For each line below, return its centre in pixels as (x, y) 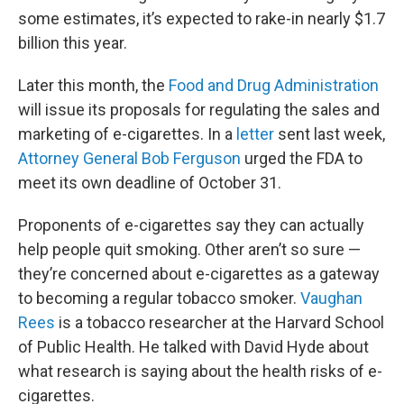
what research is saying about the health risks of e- (200, 371)
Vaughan (330, 298)
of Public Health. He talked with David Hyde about (193, 347)
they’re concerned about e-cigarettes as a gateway (199, 274)
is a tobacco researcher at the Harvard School (220, 322)
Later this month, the (93, 85)
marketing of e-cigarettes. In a (127, 134)
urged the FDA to (302, 158)
